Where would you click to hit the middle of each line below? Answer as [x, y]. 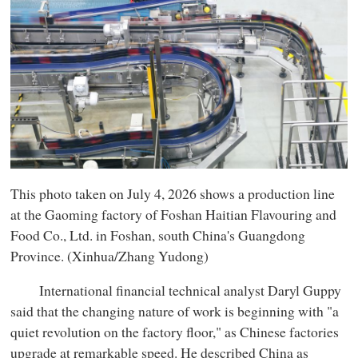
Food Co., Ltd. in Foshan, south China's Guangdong [158, 235]
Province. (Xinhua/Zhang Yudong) [110, 255]
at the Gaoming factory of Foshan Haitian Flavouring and [174, 214]
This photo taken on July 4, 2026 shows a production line [173, 193]
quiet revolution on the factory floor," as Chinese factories [175, 332]
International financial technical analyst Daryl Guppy [176, 290]
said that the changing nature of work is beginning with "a [175, 311]
